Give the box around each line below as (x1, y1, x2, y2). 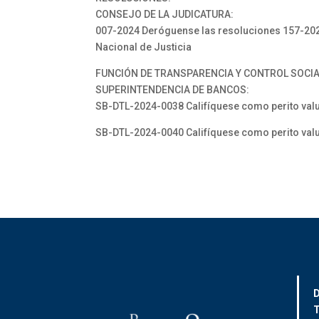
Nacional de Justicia (95, 41, 192, 53)
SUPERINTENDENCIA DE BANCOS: (95, 84, 250, 95)
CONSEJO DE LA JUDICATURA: (95, 9, 234, 20)
